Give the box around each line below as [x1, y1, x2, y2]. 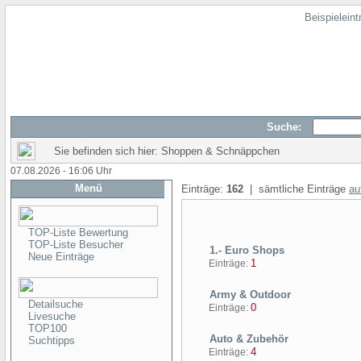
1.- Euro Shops [206, 244, 284, 256]
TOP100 [28, 322, 67, 334]
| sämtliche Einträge [243, 183, 349, 195]
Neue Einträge [28, 251, 94, 263]
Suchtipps [28, 334, 75, 346]
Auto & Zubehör [206, 333, 288, 345]
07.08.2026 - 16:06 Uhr [10, 165, 112, 176]
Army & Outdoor [206, 288, 291, 301]
